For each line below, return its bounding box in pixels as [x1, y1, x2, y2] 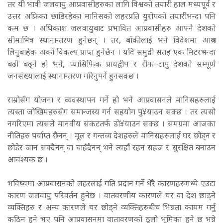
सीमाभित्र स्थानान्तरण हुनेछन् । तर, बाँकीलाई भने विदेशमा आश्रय [7, 35, 216, 46]
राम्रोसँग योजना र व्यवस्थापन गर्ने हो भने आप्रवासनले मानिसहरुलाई [7, 95, 216, 106]
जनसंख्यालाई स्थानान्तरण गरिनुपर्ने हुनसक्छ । [7, 71, 139, 82]
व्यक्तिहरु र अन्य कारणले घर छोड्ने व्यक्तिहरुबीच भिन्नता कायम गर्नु [7, 203, 216, 214]
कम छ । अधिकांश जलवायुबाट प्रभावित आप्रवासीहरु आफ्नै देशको [7, 23, 216, 34]
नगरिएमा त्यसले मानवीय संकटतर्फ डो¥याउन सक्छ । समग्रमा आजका [7, 119, 216, 130]
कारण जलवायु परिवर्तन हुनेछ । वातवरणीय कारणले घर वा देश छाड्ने [7, 191, 216, 202]
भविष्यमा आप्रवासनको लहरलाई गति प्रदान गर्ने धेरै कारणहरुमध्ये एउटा [7, 179, 216, 190]
